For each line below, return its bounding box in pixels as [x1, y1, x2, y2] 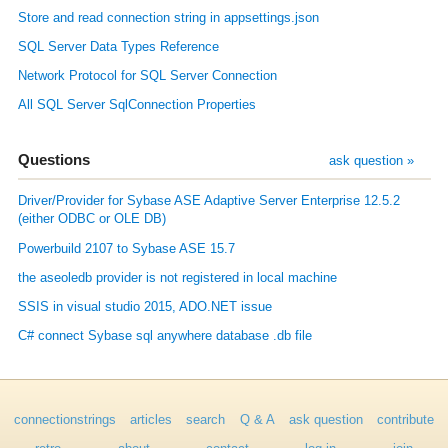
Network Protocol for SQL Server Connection [17, 69, 277, 84]
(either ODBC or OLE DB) [17, 212, 166, 227]
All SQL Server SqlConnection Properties [17, 98, 256, 113]
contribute [376, 412, 434, 427]
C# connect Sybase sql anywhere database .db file [17, 329, 312, 344]
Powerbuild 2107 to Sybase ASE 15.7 [17, 241, 235, 256]
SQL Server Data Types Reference [17, 39, 219, 54]
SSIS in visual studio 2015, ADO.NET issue [17, 299, 272, 314]
